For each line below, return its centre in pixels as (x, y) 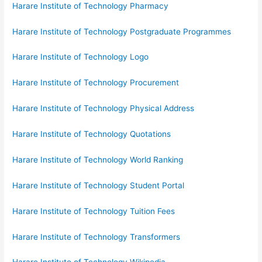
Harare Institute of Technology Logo (81, 57)
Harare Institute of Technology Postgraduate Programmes (122, 31)
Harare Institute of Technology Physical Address (104, 108)
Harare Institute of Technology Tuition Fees (94, 211)
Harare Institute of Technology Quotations (92, 134)
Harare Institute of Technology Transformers (96, 237)
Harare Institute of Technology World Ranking (98, 159)
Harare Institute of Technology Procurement (96, 83)
